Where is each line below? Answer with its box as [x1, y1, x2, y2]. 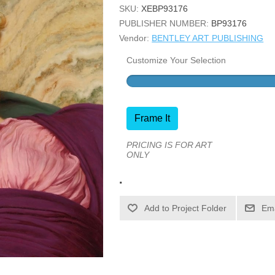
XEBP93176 [141, 4, 188, 14]
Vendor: [119, 33, 150, 43]
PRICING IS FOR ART [126, 140, 213, 150]
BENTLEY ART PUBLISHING [152, 33, 264, 43]
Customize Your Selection [126, 55, 227, 65]
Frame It [134, 113, 171, 123]
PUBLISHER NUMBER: [119, 18, 209, 28]
